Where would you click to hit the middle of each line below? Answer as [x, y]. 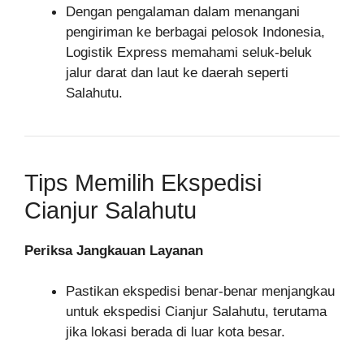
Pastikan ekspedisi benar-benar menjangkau [200, 291]
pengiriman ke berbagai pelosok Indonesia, [195, 32]
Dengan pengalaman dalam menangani [183, 11]
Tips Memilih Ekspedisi [143, 182]
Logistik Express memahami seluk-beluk [189, 52]
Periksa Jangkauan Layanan [114, 250]
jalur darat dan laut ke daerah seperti [177, 72]
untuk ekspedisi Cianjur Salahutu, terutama [196, 312]
